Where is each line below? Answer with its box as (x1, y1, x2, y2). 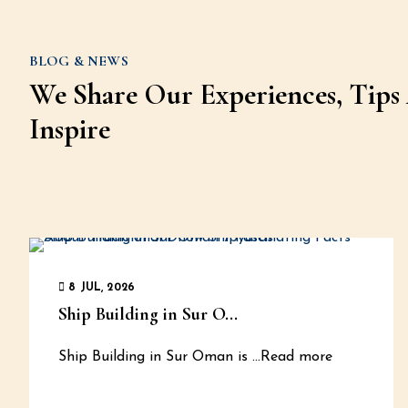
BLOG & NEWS (29, 52, 128, 70)
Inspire (29, 111, 110, 147)
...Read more (248, 350, 332, 364)
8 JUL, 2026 (65, 282, 136, 293)
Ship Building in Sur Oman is (58, 350, 248, 364)
